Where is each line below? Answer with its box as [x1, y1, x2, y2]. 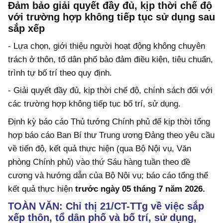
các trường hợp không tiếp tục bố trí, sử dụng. [8, 99, 181, 109]
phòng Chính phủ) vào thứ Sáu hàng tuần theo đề [8, 157, 190, 167]
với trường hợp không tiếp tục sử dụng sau [8, 11, 215, 22]
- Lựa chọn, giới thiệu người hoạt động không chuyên [8, 41, 205, 51]
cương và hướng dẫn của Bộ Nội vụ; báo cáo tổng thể [8, 170, 208, 180]
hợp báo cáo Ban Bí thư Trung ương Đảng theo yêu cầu [8, 130, 215, 140]
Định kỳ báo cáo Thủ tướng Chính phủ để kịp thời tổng [8, 116, 210, 126]
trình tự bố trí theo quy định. [8, 68, 112, 78]
